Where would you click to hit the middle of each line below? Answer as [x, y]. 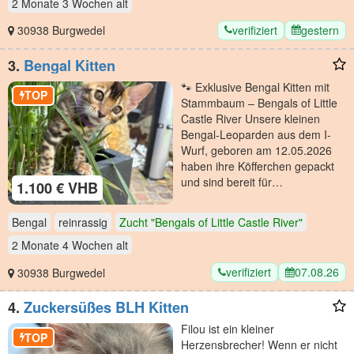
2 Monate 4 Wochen [62, 245]
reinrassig [83, 222]
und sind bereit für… [232, 181]
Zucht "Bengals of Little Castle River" [211, 222]
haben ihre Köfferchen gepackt [258, 166]
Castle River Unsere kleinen [250, 118]
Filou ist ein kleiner [228, 329]
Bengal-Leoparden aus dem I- [256, 134]
